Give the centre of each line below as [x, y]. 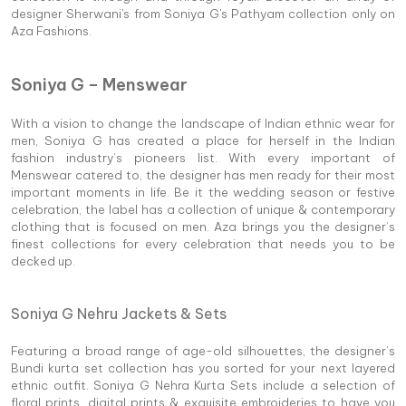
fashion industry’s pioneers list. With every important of [203, 157]
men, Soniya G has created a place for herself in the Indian [203, 140]
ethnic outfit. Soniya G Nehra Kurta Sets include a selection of [203, 385]
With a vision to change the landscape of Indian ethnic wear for [203, 123]
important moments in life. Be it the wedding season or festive [203, 192]
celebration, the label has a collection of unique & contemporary [203, 209]
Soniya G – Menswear [99, 84]
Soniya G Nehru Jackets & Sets [119, 313]
